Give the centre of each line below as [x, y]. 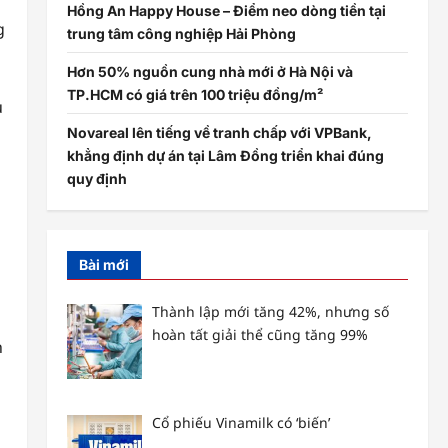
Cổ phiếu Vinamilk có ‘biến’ [241, 422]
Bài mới [103, 265]
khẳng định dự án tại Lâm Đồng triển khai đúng [225, 156]
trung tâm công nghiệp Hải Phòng [181, 34]
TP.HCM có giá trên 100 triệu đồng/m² [194, 95]
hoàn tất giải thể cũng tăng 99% [260, 335]
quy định [96, 179]
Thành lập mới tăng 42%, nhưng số [271, 312]
